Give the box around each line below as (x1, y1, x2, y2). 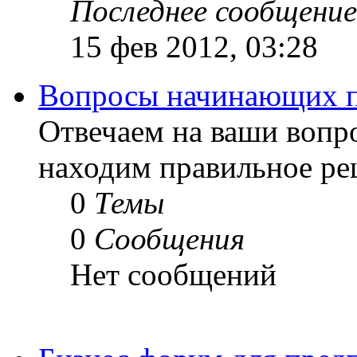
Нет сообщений (70, 257, 277, 292)
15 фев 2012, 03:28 (70, 29, 318, 64)
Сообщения (94, 221, 245, 256)
